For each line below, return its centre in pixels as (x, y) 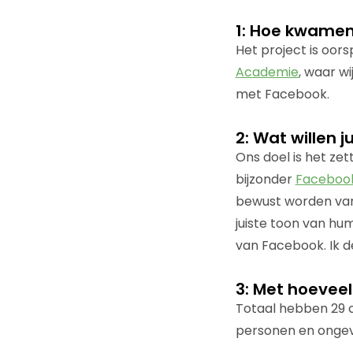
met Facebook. (282, 94)
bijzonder (265, 179)
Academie (267, 72)
